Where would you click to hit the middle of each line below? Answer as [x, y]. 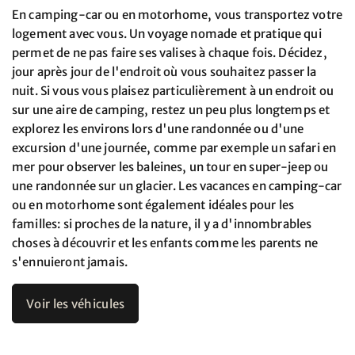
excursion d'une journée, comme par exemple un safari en [174, 148]
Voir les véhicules [76, 304]
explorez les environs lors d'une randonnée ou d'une [158, 129]
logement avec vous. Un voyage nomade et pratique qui [167, 34]
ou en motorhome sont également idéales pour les [153, 205]
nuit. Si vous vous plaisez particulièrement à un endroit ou [173, 91]
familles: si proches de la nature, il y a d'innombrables [162, 224]
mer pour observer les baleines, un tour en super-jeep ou [170, 167]
